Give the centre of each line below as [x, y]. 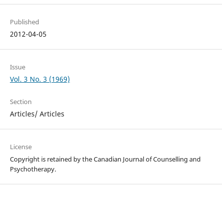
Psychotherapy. [33, 169]
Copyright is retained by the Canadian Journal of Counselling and [105, 159]
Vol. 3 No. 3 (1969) [40, 79]
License [21, 147]
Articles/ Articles [37, 114]
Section [21, 102]
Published [24, 22]
